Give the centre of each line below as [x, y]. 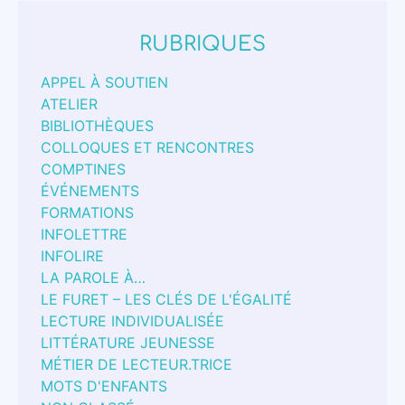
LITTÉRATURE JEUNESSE [128, 343]
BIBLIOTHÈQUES [97, 126]
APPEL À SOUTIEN [104, 83]
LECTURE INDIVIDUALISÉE [132, 321]
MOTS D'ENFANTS [104, 386]
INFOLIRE [72, 256]
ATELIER [69, 104]
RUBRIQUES [202, 44]
